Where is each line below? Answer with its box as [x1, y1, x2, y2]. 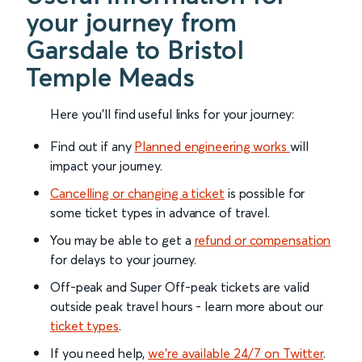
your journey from [26, 6, 238, 39]
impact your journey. [50, 158, 162, 175]
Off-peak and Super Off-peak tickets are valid [50, 279, 309, 296]
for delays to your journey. [50, 251, 197, 268]
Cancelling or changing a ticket [50, 185, 225, 202]
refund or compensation [194, 232, 331, 249]
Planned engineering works [134, 138, 290, 155]
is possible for [224, 185, 305, 202]
